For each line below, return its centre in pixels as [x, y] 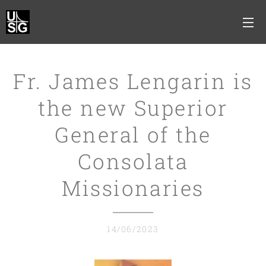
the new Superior [133, 107]
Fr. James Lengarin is [133, 81]
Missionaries [133, 188]
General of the [133, 134]
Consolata [133, 161]
